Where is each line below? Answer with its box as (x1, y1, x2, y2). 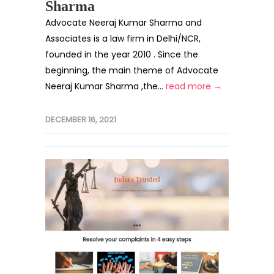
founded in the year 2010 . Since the (45, 48, 198, 61)
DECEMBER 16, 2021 (45, 114, 116, 125)
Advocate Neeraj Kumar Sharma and (45, 17, 202, 29)
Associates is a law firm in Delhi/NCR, (45, 32, 201, 45)
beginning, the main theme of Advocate (45, 64, 218, 76)
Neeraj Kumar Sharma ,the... (45, 80, 166, 92)
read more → (166, 80, 222, 92)
